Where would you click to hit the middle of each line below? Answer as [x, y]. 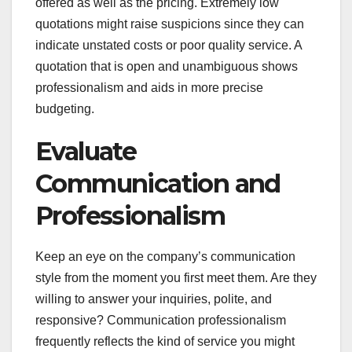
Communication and [158, 183]
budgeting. [65, 108]
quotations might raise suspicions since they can [170, 24]
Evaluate [86, 151]
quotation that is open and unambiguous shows [167, 66]
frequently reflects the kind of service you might [165, 341]
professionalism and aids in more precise [149, 87]
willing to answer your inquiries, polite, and [154, 299]
